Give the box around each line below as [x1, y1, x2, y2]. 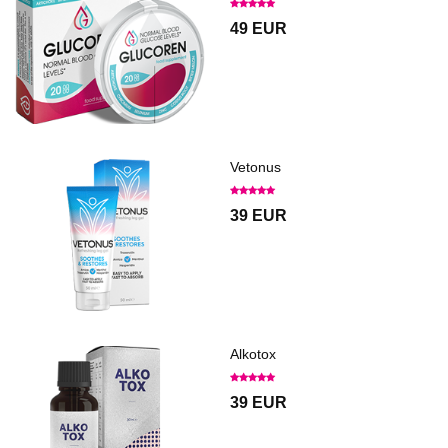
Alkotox [230, 346, 276, 363]
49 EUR [230, 20, 287, 38]
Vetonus [230, 159, 281, 176]
